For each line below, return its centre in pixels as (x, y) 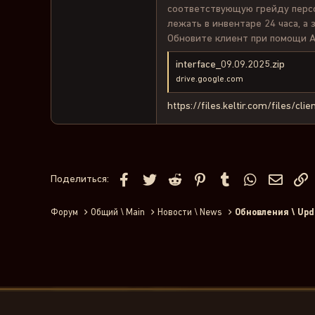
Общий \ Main (118, 213)
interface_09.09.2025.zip (230, 65)
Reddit (198, 176)
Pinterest (229, 176)
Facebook (154, 176)
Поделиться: (80, 179)
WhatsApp (282, 176)
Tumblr (250, 176)
